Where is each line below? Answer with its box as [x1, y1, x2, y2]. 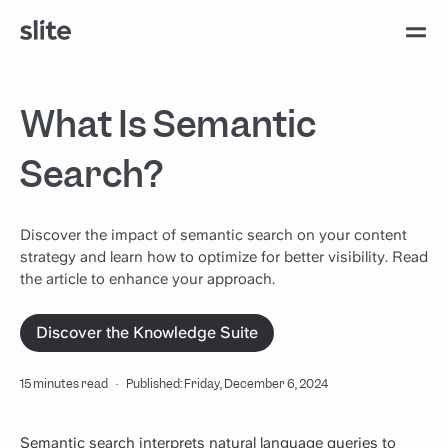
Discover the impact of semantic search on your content [20, 226, 407, 244]
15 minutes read [20, 376, 108, 392]
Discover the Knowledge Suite [36, 323, 258, 342]
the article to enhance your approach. [20, 270, 275, 288]
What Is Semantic [20, 101, 316, 148]
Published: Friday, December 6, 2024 [126, 376, 328, 392]
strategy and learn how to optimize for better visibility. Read [20, 248, 428, 266]
